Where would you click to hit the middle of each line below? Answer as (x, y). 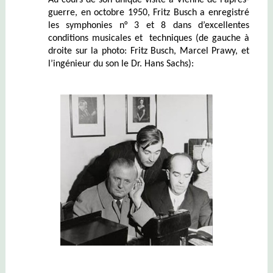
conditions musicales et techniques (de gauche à (149, 38)
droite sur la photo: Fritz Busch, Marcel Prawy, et (149, 51)
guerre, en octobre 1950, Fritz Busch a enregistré (149, 12)
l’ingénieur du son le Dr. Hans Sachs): (121, 64)
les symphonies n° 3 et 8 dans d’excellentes (149, 25)
